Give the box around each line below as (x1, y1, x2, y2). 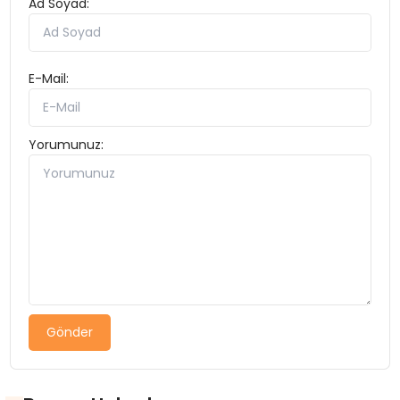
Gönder (46, 323, 94, 342)
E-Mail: (29, 70, 70, 88)
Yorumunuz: (29, 136, 104, 154)
